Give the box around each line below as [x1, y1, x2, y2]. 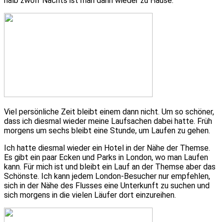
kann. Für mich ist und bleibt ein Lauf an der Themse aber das [4, 162, 216, 171]
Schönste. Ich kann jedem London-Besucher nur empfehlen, [4, 171, 210, 181]
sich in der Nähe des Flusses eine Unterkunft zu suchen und [4, 180, 210, 190]
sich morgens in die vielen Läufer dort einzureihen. [4, 190, 176, 200]
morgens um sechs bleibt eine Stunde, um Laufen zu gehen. [4, 125, 210, 135]
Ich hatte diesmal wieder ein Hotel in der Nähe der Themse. [4, 143, 210, 153]
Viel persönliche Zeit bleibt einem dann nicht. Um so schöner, [4, 107, 214, 116]
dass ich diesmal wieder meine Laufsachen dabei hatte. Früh [4, 116, 212, 126]
